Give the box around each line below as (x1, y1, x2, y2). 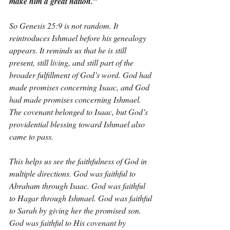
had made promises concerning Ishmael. (9, 94, 143, 105)
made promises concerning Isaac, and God (9, 82, 151, 92)
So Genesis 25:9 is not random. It (9, 20, 120, 31)
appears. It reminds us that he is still (9, 45, 128, 55)
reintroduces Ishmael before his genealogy (9, 32, 148, 43)
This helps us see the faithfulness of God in (9, 156, 149, 166)
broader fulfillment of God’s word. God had (9, 69, 154, 80)
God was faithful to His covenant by (9, 217, 128, 228)
